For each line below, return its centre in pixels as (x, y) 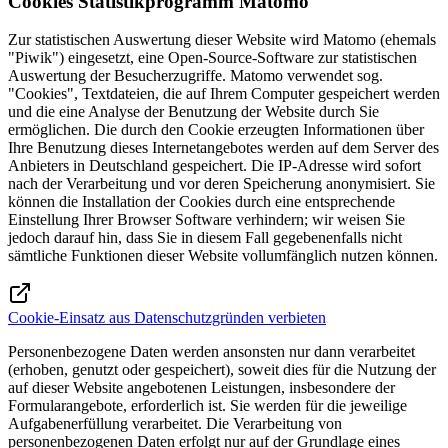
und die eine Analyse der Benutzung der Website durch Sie (193, 112)
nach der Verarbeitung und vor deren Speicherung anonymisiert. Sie (221, 184)
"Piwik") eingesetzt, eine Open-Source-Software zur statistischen (212, 58)
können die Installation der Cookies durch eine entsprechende (201, 202)
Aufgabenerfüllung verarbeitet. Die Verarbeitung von (175, 424)
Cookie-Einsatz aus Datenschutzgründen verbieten (167, 318)
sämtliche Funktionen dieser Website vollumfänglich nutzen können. (223, 256)
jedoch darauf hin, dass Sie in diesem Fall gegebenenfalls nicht (205, 238)
